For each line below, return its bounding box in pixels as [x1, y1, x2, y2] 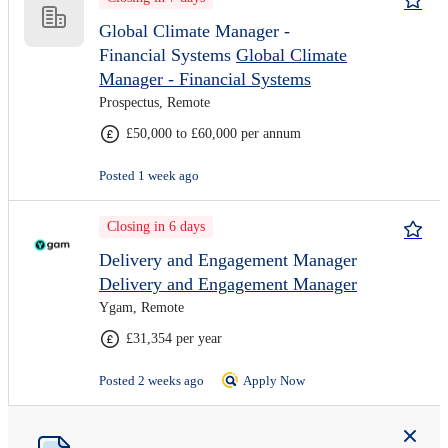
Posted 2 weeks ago [99, 373, 207, 388]
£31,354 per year [126, 331, 222, 346]
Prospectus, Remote [99, 95, 210, 110]
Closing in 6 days [107, 219, 205, 234]
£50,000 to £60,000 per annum [126, 126, 301, 141]
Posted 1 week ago [99, 168, 199, 183]
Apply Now [243, 373, 305, 388]
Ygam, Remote [99, 300, 184, 315]
